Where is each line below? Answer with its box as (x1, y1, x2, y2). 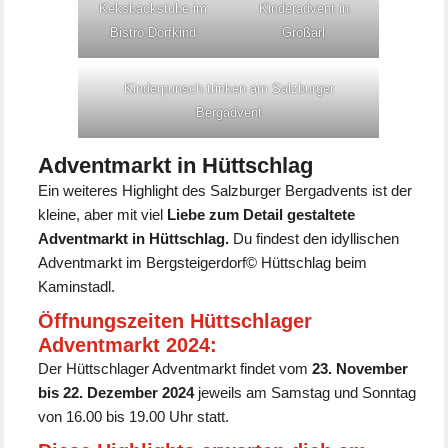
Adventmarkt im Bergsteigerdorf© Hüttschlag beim (38, 254, 368, 272)
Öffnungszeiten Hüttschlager (38, 310, 313, 333)
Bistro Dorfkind (110, 25, 197, 41)
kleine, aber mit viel (38, 206, 168, 224)
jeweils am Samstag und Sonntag (194, 384, 417, 402)
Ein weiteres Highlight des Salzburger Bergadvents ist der (38, 182, 413, 200)
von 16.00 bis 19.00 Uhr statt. (38, 408, 230, 426)
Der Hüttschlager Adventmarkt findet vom (38, 360, 313, 378)
